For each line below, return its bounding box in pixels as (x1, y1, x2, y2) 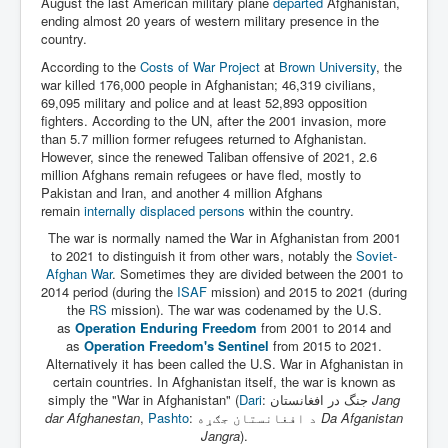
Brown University (279, 56, 376, 76)
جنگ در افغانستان (270, 389, 368, 409)
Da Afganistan (321, 407, 403, 427)
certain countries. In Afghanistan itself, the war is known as (52, 371, 396, 391)
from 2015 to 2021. (269, 335, 382, 355)
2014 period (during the (41, 281, 177, 301)
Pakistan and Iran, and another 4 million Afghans (41, 182, 323, 202)
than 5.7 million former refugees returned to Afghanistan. (41, 128, 367, 148)
